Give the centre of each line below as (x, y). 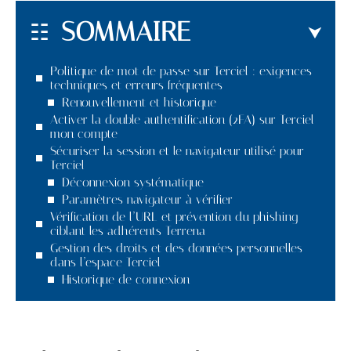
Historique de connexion (126, 279)
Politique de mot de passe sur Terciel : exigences (181, 71)
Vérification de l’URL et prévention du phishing (174, 216)
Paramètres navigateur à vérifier (147, 199)
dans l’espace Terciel (105, 262)
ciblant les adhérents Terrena (128, 230)
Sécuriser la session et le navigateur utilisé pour (177, 150)
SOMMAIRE (126, 31)
